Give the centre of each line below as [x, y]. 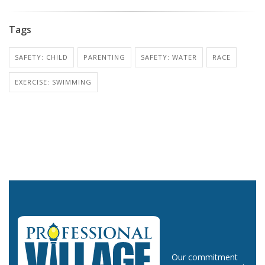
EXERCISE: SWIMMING [53, 82]
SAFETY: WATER [169, 57]
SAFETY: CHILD [41, 57]
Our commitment [205, 257]
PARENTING [104, 57]
